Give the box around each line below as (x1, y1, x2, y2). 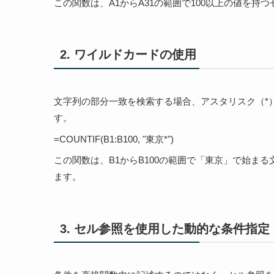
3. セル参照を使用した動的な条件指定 (59, 221, 270, 235)
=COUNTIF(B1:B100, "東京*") (54, 133, 174, 144)
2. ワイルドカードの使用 (59, 48, 196, 62)
